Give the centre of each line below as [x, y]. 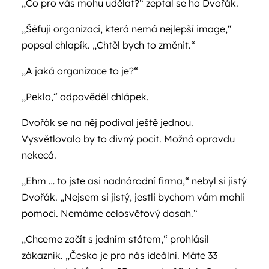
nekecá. [39, 155]
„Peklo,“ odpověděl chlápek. [85, 97]
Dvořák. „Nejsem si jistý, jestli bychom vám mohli [133, 197]
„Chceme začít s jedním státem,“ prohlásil [115, 239]
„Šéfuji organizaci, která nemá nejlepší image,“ [127, 29]
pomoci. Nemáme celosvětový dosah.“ [110, 213]
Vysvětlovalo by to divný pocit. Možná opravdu [128, 139]
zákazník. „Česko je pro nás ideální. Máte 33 [119, 255]
